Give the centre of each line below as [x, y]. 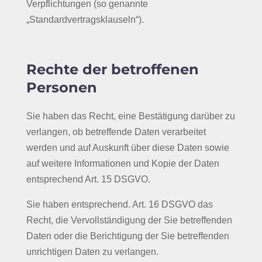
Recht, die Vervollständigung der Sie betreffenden [129, 220]
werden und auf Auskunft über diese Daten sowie [127, 148]
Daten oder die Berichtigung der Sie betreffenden [127, 236]
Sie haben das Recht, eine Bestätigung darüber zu [130, 116]
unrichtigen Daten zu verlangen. [92, 252]
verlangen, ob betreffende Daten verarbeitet [116, 132]
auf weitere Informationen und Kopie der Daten [123, 163]
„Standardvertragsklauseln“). [85, 20]
